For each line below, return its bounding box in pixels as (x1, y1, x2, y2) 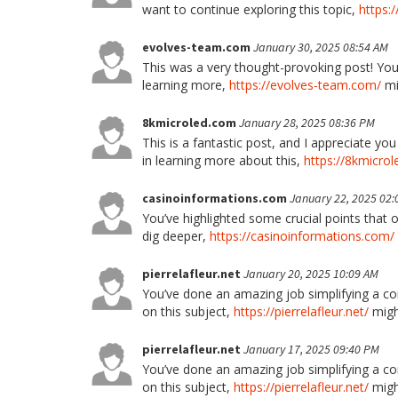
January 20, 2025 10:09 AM (243, 266, 378, 282)
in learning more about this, (142, 152, 304, 169)
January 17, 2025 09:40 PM (243, 341, 379, 357)
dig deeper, (142, 227, 210, 244)
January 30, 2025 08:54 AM (253, 39, 388, 55)
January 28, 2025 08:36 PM (239, 115, 375, 131)
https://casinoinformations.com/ (210, 227, 394, 244)
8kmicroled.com (142, 115, 239, 131)
